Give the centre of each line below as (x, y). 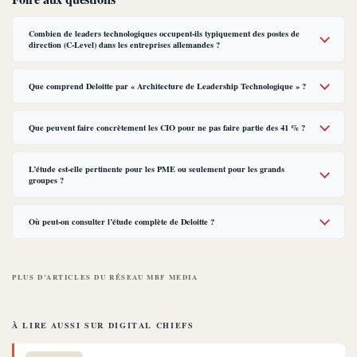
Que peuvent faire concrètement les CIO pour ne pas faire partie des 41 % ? (167, 128)
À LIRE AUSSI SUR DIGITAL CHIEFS (103, 326)
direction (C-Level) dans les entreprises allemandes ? (124, 45)
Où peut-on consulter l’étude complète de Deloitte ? (122, 222)
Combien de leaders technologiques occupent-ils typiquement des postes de (164, 34)
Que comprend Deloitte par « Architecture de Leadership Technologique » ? (167, 86)
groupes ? (46, 180)
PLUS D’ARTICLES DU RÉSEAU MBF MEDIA (105, 277)
